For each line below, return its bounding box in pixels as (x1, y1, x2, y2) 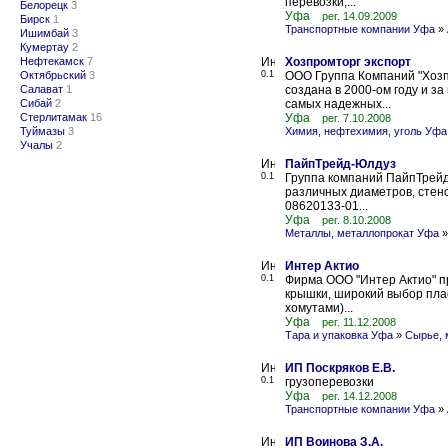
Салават (20, 83, 63, 95)
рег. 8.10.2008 (322, 214, 391, 226)
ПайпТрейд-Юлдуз (285, 157, 396, 171)
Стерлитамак (20, 111, 87, 123)
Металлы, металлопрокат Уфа (285, 227, 439, 239)
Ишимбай (20, 27, 69, 39)
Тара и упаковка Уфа (285, 329, 393, 341)
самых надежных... (285, 97, 391, 111)
